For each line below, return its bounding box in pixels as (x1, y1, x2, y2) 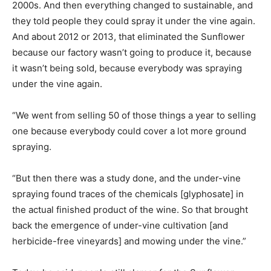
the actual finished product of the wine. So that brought (12, 204, 248, 216)
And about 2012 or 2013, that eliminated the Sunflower (12, 31, 245, 43)
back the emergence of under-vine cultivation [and (12, 220, 228, 232)
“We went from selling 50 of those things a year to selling (12, 109, 256, 122)
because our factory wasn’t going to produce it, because (12, 47, 252, 59)
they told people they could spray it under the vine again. (12, 15, 255, 27)
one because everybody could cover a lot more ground (12, 125, 246, 137)
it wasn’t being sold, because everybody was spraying (12, 62, 242, 74)
